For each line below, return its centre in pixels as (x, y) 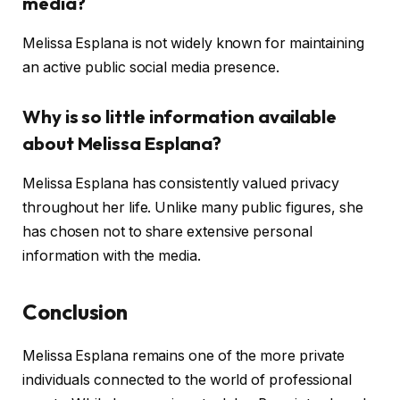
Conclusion (75, 311)
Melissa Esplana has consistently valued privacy (181, 183)
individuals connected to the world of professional (187, 379)
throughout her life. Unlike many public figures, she (193, 207)
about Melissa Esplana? (122, 144)
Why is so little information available (179, 117)
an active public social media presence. (151, 67)
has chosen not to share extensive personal (167, 231)
